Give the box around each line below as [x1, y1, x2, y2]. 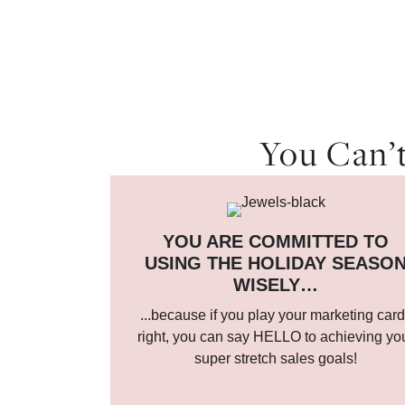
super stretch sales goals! [194, 351, 358, 366]
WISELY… [233, 275, 319, 295]
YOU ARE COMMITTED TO [163, 231, 390, 251]
